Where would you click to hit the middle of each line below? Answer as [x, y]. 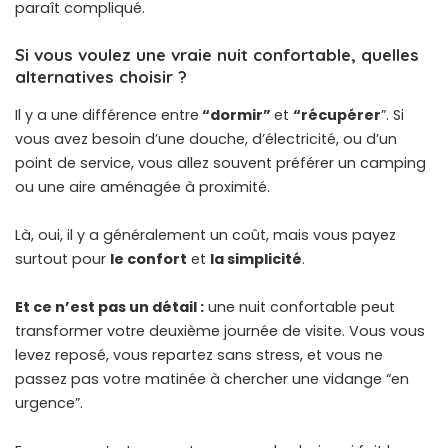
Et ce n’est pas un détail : [109, 306]
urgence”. [49, 402]
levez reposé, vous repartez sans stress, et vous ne [199, 354]
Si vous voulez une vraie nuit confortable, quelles [217, 55]
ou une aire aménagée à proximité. [142, 186]
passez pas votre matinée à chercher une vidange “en [212, 378]
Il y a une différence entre [107, 114]
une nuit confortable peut [299, 306]
